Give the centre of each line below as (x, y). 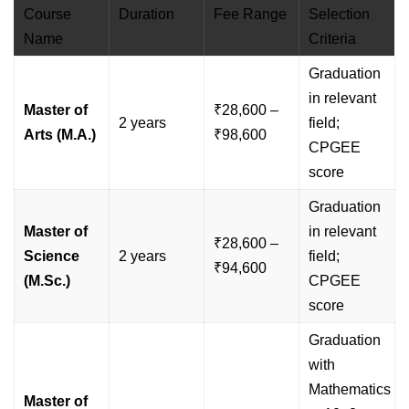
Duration (147, 15)
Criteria (332, 39)
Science (52, 257)
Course (47, 15)
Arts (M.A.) (60, 135)
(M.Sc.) (47, 281)
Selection (339, 15)
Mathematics (350, 390)
